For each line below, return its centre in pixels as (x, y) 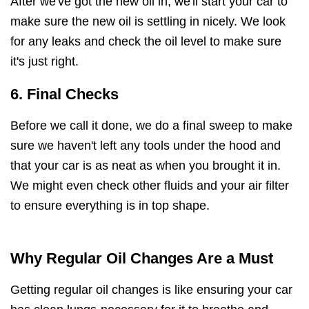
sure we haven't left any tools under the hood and (146, 145)
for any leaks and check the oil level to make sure (146, 41)
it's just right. (44, 61)
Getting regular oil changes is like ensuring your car (151, 290)
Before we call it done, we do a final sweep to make (151, 125)
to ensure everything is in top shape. (110, 205)
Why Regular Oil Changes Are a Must (142, 258)
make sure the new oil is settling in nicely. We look (148, 21)
